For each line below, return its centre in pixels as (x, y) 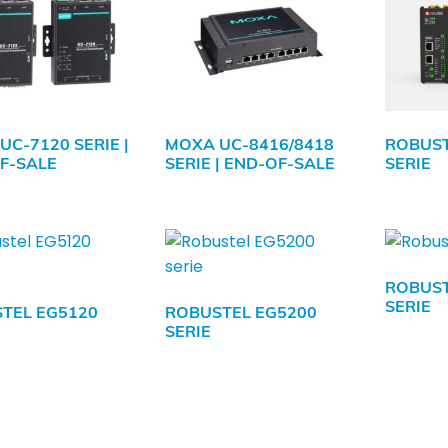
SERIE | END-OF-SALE (250, 162)
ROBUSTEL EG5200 (241, 311)
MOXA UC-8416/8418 (250, 143)
